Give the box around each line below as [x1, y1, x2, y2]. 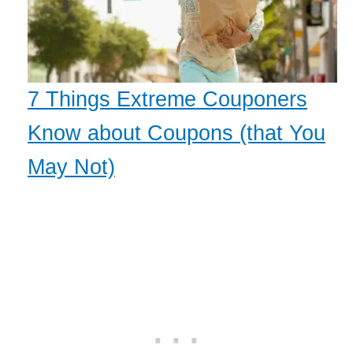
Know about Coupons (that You [28, 121, 325, 146]
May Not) [28, 155, 115, 180]
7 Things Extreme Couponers [28, 87, 307, 112]
